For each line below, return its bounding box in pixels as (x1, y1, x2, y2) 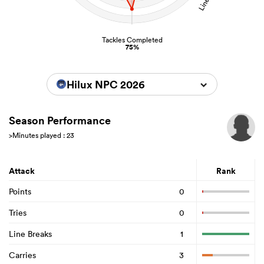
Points (9, 186, 31, 197)
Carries (9, 249, 36, 260)
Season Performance (9, 113, 111, 128)
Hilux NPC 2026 (67, 77, 144, 92)
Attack (9, 165, 35, 177)
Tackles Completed (101, 35, 163, 45)
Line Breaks (9, 228, 52, 239)
